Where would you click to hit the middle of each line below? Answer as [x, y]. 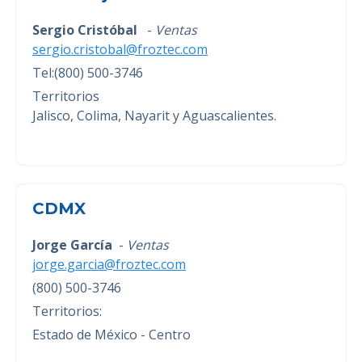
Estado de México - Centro [112, 335]
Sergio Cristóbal [88, 29]
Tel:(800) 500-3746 [88, 72]
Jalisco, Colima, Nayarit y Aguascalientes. [154, 115]
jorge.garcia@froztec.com [109, 265]
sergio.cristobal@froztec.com [120, 49]
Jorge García [74, 245]
